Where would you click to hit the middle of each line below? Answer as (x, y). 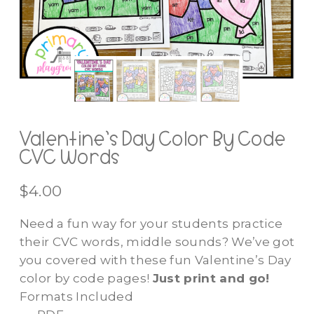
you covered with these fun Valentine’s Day (155, 260)
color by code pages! (86, 279)
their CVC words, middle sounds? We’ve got (157, 242)
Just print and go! (211, 279)
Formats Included (76, 297)
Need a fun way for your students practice (151, 224)
